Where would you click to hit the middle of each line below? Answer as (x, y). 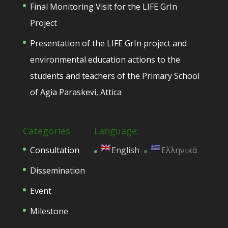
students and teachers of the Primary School (115, 76)
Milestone (49, 211)
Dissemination (57, 171)
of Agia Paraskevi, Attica (76, 92)
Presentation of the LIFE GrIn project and (108, 43)
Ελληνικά (179, 150)
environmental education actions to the (105, 59)
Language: (116, 131)
